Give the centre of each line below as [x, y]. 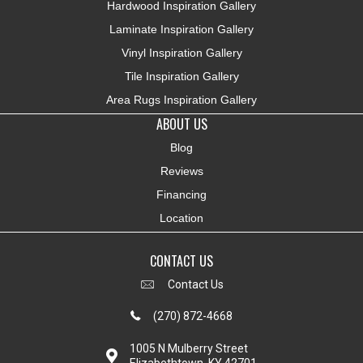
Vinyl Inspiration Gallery [181, 52]
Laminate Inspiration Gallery [181, 29]
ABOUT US [181, 124]
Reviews [181, 171]
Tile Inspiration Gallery [181, 76]
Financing [181, 194]
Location [181, 218]
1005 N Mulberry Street [189, 348]
